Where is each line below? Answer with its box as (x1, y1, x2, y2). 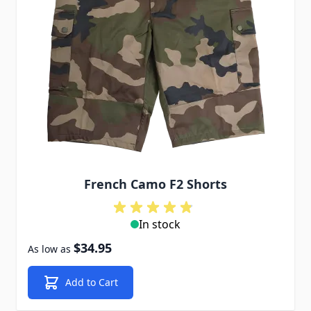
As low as (28, 242, 71, 255)
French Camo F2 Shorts (84, 176, 227, 192)
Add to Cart (65, 276, 118, 289)
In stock (139, 217, 180, 232)
